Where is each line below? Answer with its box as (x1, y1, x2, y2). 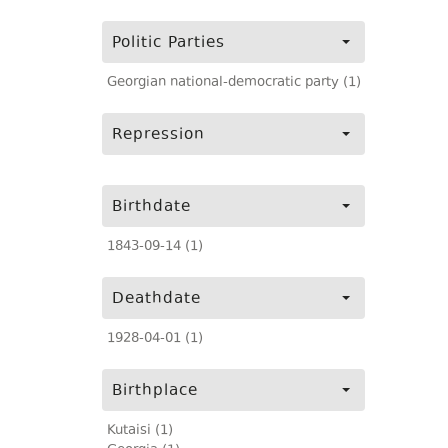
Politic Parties (112, 32, 225, 55)
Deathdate (112, 288, 201, 311)
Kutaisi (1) (107, 421, 173, 441)
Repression (112, 124, 205, 147)
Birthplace (112, 380, 198, 403)
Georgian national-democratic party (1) (107, 73, 361, 93)
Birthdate (112, 196, 191, 219)
